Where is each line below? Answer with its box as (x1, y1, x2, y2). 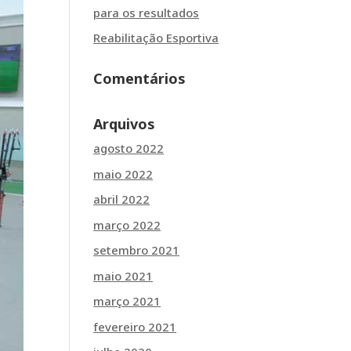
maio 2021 (93, 267, 154, 284)
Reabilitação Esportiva (93, 30, 219, 45)
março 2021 (93, 293, 161, 309)
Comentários (93, 69, 186, 88)
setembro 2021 (93, 242, 180, 258)
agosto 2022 (93, 140, 165, 156)
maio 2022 (93, 165, 154, 182)
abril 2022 (93, 191, 150, 207)
